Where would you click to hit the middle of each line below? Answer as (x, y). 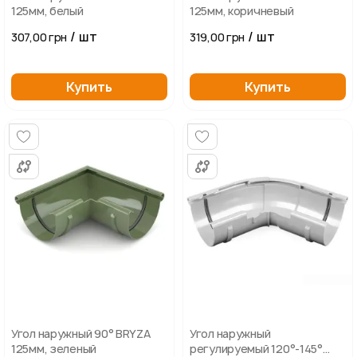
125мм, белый (47, 11)
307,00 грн (39, 37)
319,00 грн (218, 37)
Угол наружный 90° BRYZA (81, 333)
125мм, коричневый (242, 11)
